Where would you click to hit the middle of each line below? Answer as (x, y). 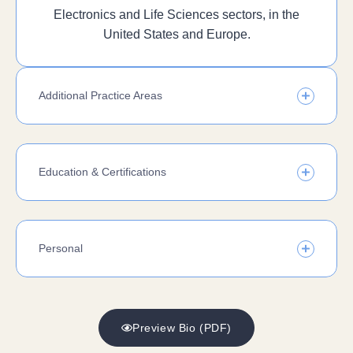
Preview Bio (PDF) (182, 328)
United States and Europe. (176, 34)
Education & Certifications (102, 172)
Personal (61, 248)
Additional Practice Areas (100, 95)
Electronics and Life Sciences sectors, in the (176, 15)
